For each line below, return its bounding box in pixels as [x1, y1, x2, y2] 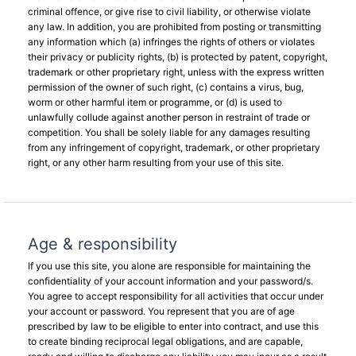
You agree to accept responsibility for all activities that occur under [28, 290, 323, 302]
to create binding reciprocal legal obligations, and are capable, [28, 335, 303, 347]
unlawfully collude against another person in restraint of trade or [28, 111, 310, 123]
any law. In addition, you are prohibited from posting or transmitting [28, 21, 321, 33]
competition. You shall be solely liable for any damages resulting [28, 126, 310, 138]
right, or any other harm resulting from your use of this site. [28, 157, 284, 168]
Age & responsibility [28, 234, 177, 253]
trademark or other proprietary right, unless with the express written [28, 66, 324, 78]
